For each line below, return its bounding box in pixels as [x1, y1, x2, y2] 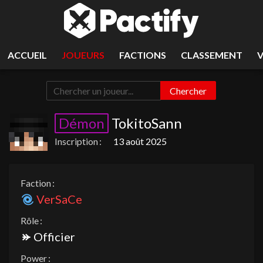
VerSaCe [36, 192, 82, 206]
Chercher [170, 85, 207, 96]
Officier [33, 230, 75, 244]
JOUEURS [61, 49, 104, 60]
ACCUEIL [7, 49, 47, 60]
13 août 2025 [113, 136, 167, 147]
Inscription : [55, 136, 102, 147]
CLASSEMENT [180, 49, 242, 60]
